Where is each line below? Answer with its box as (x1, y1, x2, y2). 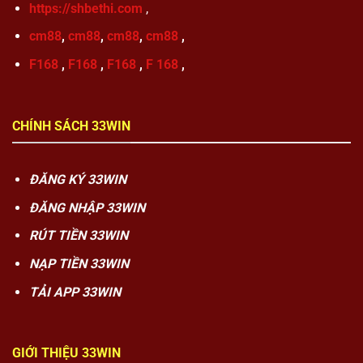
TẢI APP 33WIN (28, 284, 121, 300)
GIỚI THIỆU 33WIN (12, 345, 121, 361)
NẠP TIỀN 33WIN (28, 256, 129, 272)
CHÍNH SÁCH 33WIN (12, 117, 130, 134)
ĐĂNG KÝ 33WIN (28, 172, 126, 188)
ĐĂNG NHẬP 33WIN (28, 199, 145, 216)
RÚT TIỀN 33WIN (28, 228, 128, 244)
